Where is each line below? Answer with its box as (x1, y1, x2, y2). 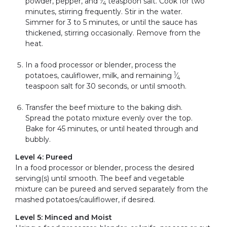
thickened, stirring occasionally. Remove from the (25, 28, 201, 38)
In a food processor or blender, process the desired (15, 163, 194, 173)
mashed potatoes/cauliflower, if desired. (15, 195, 155, 205)
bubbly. (25, 135, 51, 144)
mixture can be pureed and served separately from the (15, 184, 208, 194)
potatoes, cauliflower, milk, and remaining (25, 71, 174, 81)
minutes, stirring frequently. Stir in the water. (25, 7, 182, 17)
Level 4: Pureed (15, 153, 72, 162)
